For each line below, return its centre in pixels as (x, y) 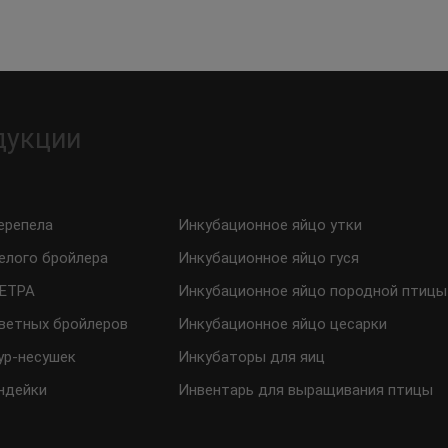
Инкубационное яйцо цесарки (283, 324)
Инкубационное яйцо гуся (269, 258)
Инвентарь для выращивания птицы (306, 390)
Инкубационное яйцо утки (270, 225)
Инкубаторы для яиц (252, 357)
